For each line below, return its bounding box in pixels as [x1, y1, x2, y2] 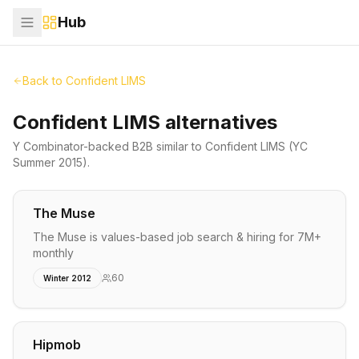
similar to [153, 139, 205, 153]
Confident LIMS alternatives [13, 111, 277, 134]
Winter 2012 [43, 273, 91, 283]
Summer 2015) [13, 155, 87, 169]
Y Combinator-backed [13, 139, 132, 153]
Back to [22, 74, 66, 87]
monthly [33, 246, 74, 260]
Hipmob [33, 337, 81, 353]
